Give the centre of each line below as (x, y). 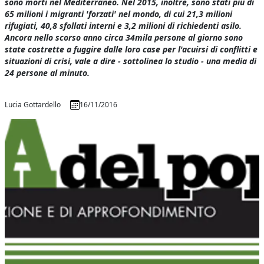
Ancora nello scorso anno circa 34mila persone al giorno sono (124, 37)
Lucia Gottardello (33, 105)
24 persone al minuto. (47, 73)
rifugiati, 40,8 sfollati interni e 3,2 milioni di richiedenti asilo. (123, 26)
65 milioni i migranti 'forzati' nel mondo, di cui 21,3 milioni (119, 14)
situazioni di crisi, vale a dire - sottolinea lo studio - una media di (131, 61)
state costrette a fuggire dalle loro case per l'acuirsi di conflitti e (131, 49)
